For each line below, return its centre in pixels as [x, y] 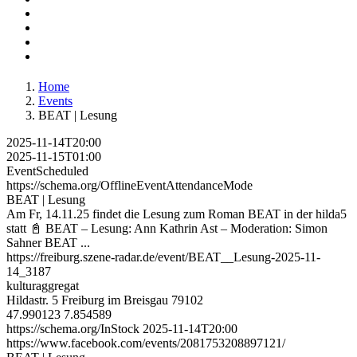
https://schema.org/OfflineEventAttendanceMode [129, 185]
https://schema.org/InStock [73, 328]
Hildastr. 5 [32, 300]
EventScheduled [47, 171]
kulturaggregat [43, 285]
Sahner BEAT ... [48, 242]
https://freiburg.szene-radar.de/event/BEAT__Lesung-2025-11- [163, 257]
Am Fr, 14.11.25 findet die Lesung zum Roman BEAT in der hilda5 [177, 214]
